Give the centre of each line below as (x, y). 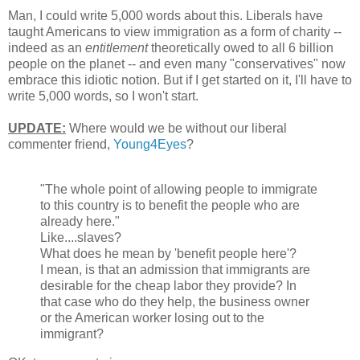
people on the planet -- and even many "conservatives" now (177, 64)
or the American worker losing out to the (152, 318)
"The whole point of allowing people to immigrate (179, 190)
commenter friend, (61, 145)
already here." (80, 222)
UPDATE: (37, 129)
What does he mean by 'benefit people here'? (168, 254)
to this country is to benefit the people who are (170, 206)
